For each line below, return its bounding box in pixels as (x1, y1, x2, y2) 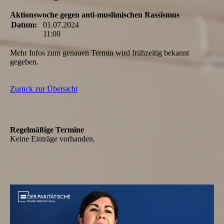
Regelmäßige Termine (10, 125, 84, 134)
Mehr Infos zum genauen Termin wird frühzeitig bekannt (10, 48, 189, 57)
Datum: (11, 20, 37, 29)
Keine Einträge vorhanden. (10, 134, 95, 143)
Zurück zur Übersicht (10, 84, 77, 93)
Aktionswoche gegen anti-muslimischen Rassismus (10, 10, 179, 19)
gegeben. (10, 57, 38, 66)
